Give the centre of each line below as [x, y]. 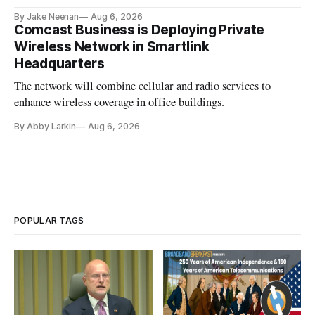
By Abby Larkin [45, 127]
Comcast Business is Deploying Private [140, 30]
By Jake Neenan [47, 17]
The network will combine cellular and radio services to [143, 86]
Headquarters [59, 64]
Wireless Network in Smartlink [112, 47]
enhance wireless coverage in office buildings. [120, 102]
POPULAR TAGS [49, 221]
